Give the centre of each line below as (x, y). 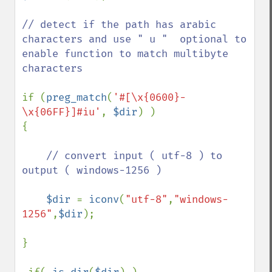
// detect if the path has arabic (119, 25)
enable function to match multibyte (125, 54)
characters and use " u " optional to (134, 39)
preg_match (76, 97)
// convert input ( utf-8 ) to (134, 156)
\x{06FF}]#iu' (61, 112)
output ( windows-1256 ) (95, 170)
